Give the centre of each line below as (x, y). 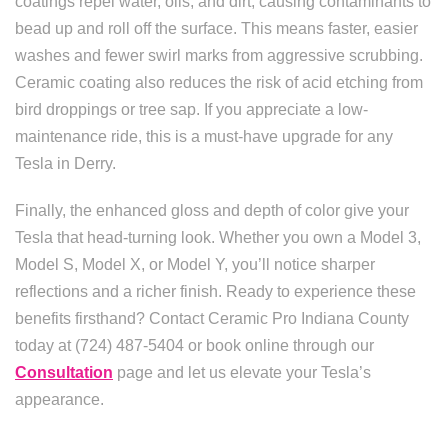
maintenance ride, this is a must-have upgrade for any (204, 136)
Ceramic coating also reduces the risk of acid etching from (219, 82)
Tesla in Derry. (65, 163)
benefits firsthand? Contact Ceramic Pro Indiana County (212, 318)
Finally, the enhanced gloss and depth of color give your (212, 210)
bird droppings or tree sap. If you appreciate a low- (191, 109)
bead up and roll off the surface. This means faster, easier (216, 28)
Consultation (64, 372)
